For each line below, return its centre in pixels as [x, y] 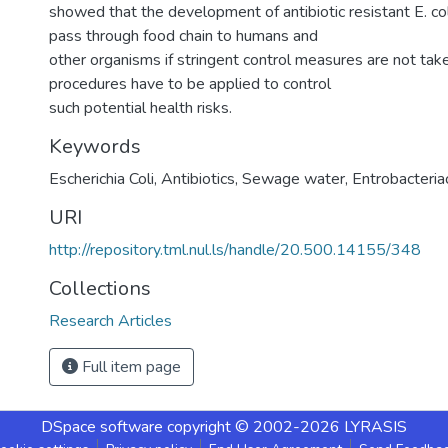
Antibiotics [198, 179]
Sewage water [293, 179]
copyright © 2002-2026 [253, 427]
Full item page [129, 367]
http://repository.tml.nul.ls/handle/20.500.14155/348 [235, 250]
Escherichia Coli [101, 179]
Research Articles [110, 321]
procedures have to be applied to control [190, 84]
